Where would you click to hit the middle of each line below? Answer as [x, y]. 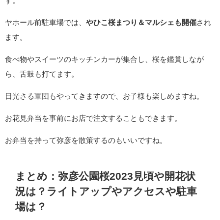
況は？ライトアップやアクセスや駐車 [106, 192]
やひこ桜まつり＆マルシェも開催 [141, 23]
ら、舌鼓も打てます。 [42, 74]
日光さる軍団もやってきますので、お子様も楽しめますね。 [104, 96]
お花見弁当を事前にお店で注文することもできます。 [93, 118]
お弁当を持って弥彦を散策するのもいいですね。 [86, 140]
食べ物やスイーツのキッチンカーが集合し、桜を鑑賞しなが [104, 59]
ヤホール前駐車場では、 [45, 23]
